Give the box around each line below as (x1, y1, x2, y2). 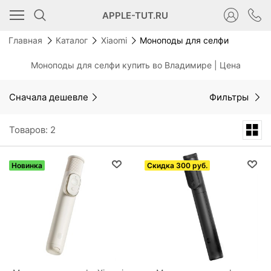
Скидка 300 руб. (147, 160, 207, 170)
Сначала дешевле (9, 91, 88, 103)
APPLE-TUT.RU (102, 9, 168, 21)
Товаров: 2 (9, 123, 56, 135)
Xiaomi (100, 35, 127, 46)
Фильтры (209, 91, 251, 103)
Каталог (55, 35, 88, 46)
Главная (8, 35, 42, 46)
